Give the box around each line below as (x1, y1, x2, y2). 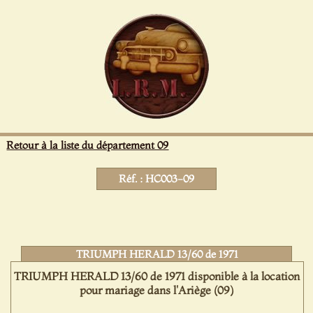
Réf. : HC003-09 (118, 172, 194, 185)
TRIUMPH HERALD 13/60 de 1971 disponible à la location (14, 269, 300, 283)
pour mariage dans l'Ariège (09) (80, 283, 235, 297)
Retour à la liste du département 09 (6, 138, 169, 152)
